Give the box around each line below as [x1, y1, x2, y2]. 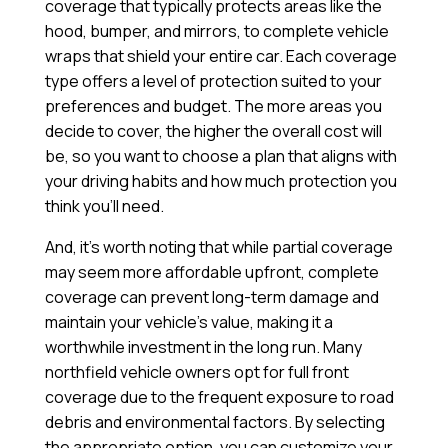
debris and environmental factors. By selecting [44, 411, 385, 434]
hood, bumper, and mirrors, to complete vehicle [44, 20, 389, 43]
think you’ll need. [44, 195, 164, 218]
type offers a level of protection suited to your [44, 70, 382, 93]
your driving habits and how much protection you [44, 170, 397, 193]
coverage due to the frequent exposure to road [44, 386, 394, 409]
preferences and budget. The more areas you [44, 95, 382, 118]
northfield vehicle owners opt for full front [44, 361, 349, 384]
